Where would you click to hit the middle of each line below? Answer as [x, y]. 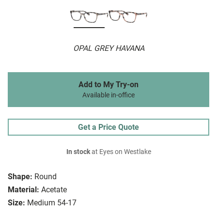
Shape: [20, 177]
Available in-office [108, 95]
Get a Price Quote [108, 127]
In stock [78, 152]
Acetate [54, 190]
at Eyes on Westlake [120, 152]
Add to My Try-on [108, 85]
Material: [23, 190]
